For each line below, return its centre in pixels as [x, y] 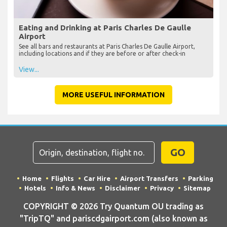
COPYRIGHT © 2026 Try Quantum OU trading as [113, 206]
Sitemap [197, 188]
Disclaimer [123, 188]
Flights [62, 178]
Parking [200, 178]
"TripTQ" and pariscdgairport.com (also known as [113, 218]
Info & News [75, 188]
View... [29, 69]
